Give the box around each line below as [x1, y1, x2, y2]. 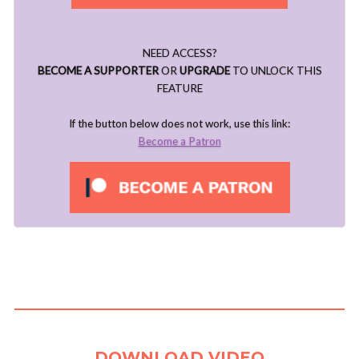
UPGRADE [179, 63, 230, 77]
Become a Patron [138, 134, 221, 147]
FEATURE [156, 81, 203, 95]
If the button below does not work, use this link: [69, 116, 290, 130]
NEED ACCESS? [142, 46, 217, 59]
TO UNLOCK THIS [229, 63, 322, 77]
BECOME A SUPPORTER [37, 63, 159, 77]
